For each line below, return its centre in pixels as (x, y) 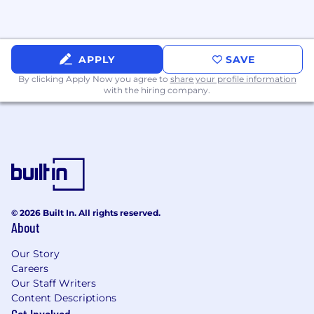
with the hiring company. (157, 90)
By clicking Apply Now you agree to (94, 79)
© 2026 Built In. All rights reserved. (86, 213)
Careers (30, 269)
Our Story (35, 254)
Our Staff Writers (54, 284)
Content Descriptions (64, 298)
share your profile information (233, 79)
